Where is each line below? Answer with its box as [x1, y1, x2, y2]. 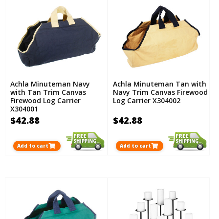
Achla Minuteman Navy [10, 79, 90, 89]
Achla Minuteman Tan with [112, 79, 206, 89]
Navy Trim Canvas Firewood [112, 88, 208, 97]
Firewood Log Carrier [10, 96, 81, 106]
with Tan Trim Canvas [10, 88, 86, 97]
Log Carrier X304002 [112, 96, 180, 106]
